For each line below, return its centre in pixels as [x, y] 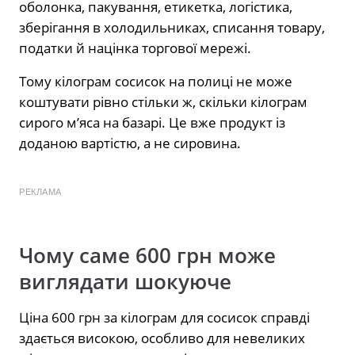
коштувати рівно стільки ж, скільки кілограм [163, 101]
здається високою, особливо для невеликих [162, 338]
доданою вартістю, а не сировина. [130, 143]
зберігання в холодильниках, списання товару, [172, 27]
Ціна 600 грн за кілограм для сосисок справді [164, 317]
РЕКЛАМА [40, 191]
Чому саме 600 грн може [147, 255]
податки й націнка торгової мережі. [135, 48]
